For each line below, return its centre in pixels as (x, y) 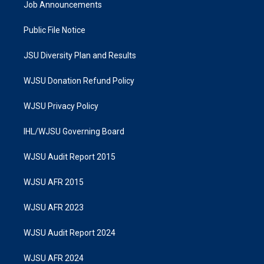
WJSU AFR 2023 (54, 208)
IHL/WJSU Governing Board (74, 132)
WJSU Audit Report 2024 (70, 233)
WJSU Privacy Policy (61, 106)
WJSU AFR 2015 (54, 182)
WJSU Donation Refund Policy (79, 81)
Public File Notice (55, 30)
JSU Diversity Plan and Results (80, 56)
